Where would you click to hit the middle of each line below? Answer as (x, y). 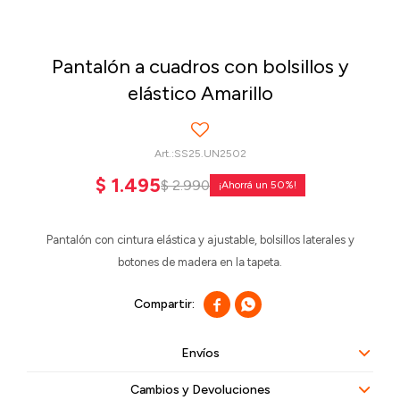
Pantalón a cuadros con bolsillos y (200, 67)
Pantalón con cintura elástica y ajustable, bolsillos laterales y (200, 240)
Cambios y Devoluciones (200, 390)
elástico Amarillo (200, 93)
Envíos (200, 353)
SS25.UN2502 (210, 154)
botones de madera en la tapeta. (200, 262)
